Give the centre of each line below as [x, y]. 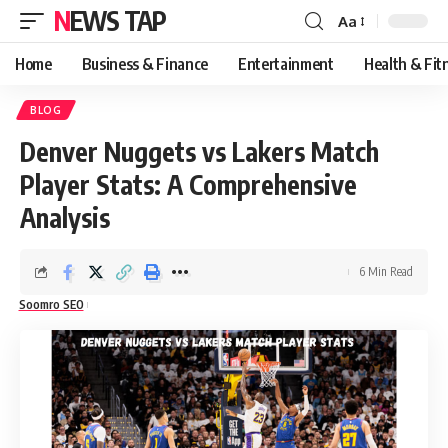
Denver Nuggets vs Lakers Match [199, 151]
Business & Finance [144, 64]
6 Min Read [386, 271]
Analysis [65, 217]
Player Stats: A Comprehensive [188, 184]
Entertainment [285, 64]
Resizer [361, 57]
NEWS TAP [117, 20]
